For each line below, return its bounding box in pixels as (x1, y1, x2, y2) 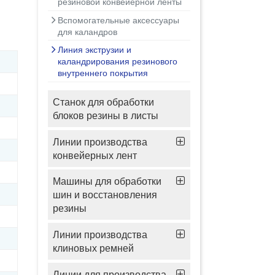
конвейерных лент (53, 148, 137, 162)
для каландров (58, 25, 117, 37)
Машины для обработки (53, 174, 161, 188)
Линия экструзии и (58, 44, 131, 56)
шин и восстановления (53, 188, 157, 202)
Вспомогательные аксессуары (58, 14, 179, 26)
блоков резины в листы (53, 108, 158, 122)
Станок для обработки (53, 95, 154, 109)
